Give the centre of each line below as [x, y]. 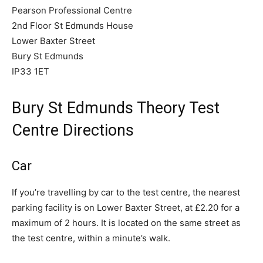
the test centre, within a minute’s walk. [91, 238]
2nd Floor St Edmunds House [73, 26]
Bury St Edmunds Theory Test [116, 108]
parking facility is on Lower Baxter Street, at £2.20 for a [126, 208]
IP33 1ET [31, 72]
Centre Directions [73, 131]
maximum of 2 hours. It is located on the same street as [126, 223]
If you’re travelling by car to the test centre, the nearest [126, 193]
